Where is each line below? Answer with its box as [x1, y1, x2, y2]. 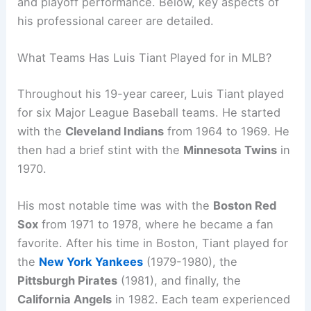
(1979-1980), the [143, 255, 238, 269]
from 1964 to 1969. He [164, 124, 290, 138]
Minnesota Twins [183, 142, 278, 157]
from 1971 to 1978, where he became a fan [38, 217, 274, 232]
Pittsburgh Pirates [17, 274, 118, 288]
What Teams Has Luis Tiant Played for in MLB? [17, 51, 272, 65]
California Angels [17, 292, 112, 307]
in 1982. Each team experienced [112, 292, 291, 307]
